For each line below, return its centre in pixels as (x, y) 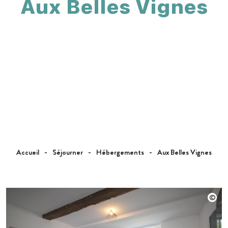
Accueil (28, 152)
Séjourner (68, 152)
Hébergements (120, 152)
